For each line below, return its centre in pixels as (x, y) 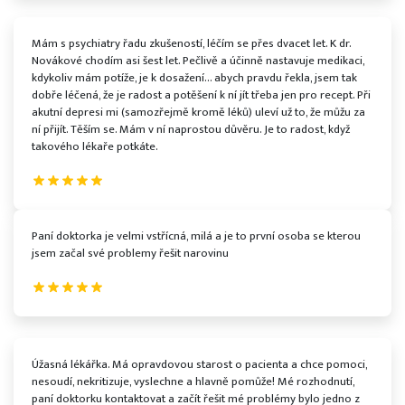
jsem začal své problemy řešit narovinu (130, 253)
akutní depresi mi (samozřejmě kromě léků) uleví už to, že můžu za (198, 112)
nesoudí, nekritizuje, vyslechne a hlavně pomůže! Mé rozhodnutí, (193, 381)
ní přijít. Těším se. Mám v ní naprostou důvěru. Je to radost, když (191, 129)
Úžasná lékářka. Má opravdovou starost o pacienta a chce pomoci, (199, 364)
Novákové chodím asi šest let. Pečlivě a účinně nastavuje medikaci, (198, 61)
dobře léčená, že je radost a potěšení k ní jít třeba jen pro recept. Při (201, 95)
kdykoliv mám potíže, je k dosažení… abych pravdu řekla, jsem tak (194, 78)
